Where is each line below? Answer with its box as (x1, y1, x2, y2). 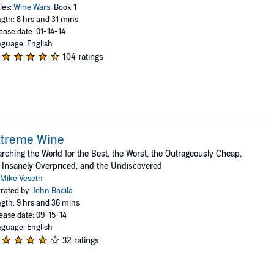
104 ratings (62, 51, 103, 62)
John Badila (32, 185, 73, 196)
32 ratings (62, 235, 99, 246)
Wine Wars (13, 2, 50, 12)
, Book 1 (50, 2, 76, 12)
